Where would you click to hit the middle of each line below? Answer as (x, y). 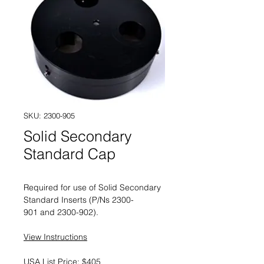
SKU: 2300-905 (49, 115)
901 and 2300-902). (62, 212)
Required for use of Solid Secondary (92, 187)
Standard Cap (70, 154)
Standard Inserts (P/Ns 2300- (79, 200)
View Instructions (55, 237)
